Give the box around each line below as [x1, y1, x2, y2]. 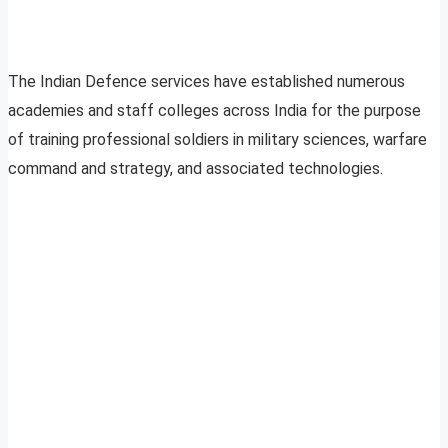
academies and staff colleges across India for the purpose [8, 101, 421, 121]
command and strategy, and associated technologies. [8, 159, 383, 179]
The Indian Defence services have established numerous [8, 72, 405, 92]
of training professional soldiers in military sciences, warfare [8, 130, 427, 150]
